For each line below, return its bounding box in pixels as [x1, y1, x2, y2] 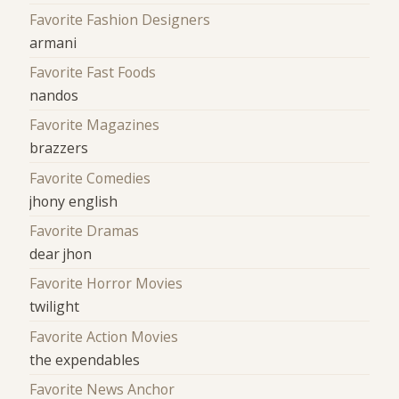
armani [29, 32, 77, 53]
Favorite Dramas [29, 220, 140, 240]
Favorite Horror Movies [29, 273, 183, 294]
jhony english [29, 191, 118, 211]
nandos [29, 85, 79, 105]
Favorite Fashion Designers [29, 9, 211, 29]
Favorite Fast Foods [29, 61, 157, 82]
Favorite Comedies [29, 167, 151, 188]
